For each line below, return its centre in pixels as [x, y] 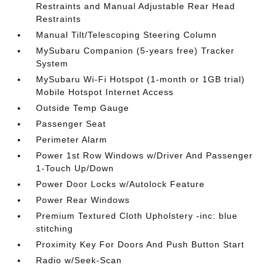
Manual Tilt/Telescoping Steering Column [127, 35]
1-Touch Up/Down [75, 168]
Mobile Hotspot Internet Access [105, 92]
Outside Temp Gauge [83, 108]
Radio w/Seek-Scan [79, 260]
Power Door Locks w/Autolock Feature [121, 184]
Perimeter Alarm [72, 140]
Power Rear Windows [83, 200]
